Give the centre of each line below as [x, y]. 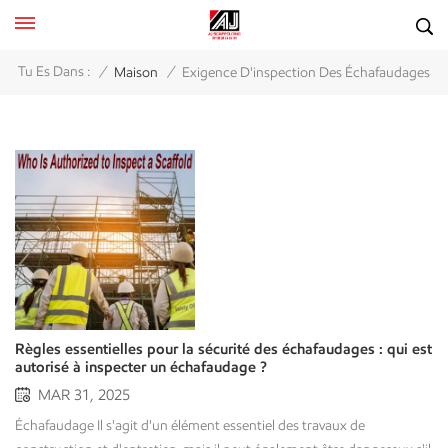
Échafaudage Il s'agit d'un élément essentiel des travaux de [190, 425]
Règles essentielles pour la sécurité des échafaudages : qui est [223, 348]
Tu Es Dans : [54, 72]
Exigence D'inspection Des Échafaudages [306, 72]
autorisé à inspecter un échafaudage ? [141, 366]
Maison [136, 72]
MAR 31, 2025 [84, 394]
